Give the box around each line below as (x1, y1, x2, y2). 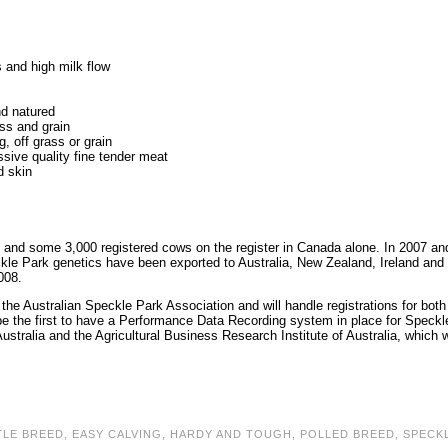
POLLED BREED (300, 428, 395, 440)
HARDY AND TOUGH (170, 428, 292, 440)
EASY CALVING (72, 428, 162, 440)
